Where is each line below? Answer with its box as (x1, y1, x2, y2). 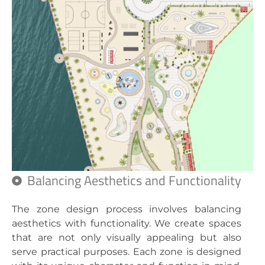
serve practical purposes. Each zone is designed (12, 246, 241, 258)
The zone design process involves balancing (12, 203, 241, 215)
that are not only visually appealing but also (12, 232, 241, 244)
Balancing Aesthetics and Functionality (27, 170, 242, 191)
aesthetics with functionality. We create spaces (12, 218, 241, 230)
